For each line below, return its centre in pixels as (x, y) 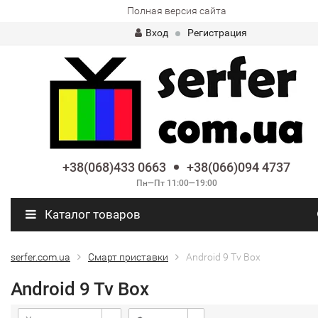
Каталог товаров (91, 214)
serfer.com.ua (40, 257)
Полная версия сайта (176, 11)
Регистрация (217, 33)
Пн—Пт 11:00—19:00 (176, 183)
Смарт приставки (128, 257)
